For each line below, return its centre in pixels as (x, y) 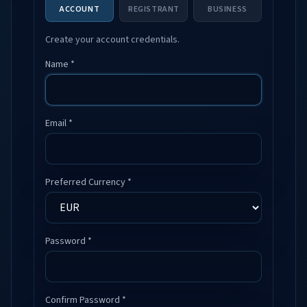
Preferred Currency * (88, 182)
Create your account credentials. (112, 40)
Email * (59, 123)
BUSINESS (228, 9)
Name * (60, 64)
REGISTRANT (154, 9)
